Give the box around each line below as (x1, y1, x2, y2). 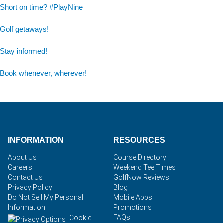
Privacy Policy (8, 183, 52, 192)
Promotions (113, 203, 152, 212)
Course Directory (113, 153, 166, 162)
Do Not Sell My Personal (8, 193, 83, 202)
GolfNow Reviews (113, 173, 169, 182)
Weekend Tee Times (113, 163, 176, 172)
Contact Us (8, 173, 43, 182)
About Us (8, 153, 37, 162)
